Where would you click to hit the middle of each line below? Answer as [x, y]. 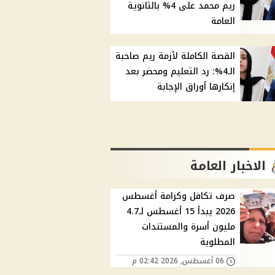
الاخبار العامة [228, 166]
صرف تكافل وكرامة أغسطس [179, 196]
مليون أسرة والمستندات [189, 227]
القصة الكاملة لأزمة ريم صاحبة [176, 56]
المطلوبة [218, 242]
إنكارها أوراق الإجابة [196, 87]
